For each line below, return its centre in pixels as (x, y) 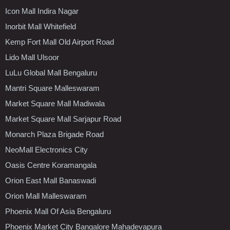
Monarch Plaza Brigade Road (54, 134)
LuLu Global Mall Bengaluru (51, 72)
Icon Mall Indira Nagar (42, 11)
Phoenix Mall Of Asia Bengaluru (58, 211)
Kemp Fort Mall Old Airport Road (60, 42)
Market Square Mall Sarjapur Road (63, 119)
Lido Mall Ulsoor (32, 57)
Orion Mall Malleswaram (46, 196)
